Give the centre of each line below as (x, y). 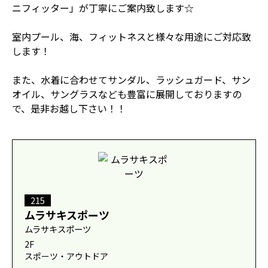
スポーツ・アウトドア (66, 256)
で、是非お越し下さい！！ (69, 108)
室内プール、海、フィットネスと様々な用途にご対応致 (132, 36)
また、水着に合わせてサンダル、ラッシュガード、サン (131, 80)
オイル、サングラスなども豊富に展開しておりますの (127, 94)
